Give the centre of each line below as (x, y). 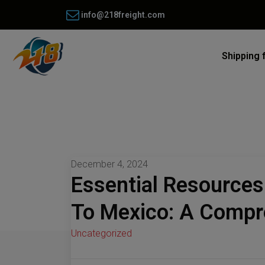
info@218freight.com (122, 15)
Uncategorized (101, 233)
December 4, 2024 (109, 164)
